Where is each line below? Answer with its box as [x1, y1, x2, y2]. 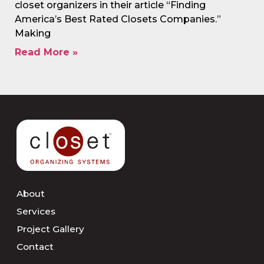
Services [16, 206, 55, 217]
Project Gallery [16, 223, 84, 235]
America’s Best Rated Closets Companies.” [15, 13, 221, 25]
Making [15, 27, 51, 39]
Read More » [15, 46, 78, 58]
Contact [16, 241, 54, 253]
